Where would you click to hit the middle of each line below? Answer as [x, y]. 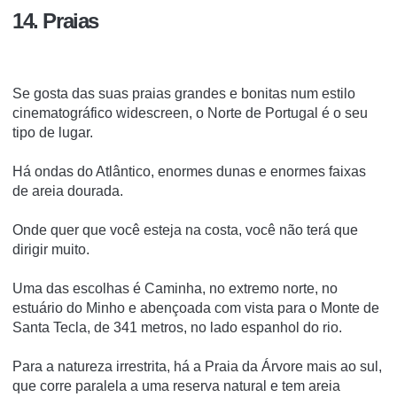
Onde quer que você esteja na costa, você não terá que [185, 230]
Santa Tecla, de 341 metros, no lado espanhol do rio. [177, 328]
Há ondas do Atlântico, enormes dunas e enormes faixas [189, 172]
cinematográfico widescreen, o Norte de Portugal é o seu [190, 113]
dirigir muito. [51, 250]
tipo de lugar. [53, 133]
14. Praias [55, 21]
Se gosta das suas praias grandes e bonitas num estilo [184, 94]
